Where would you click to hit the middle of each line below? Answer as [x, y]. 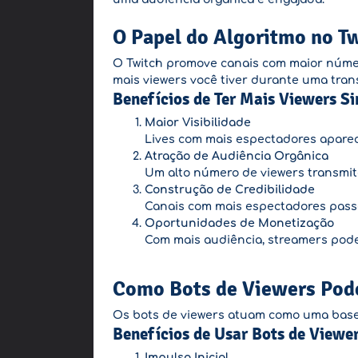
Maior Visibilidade [198, 123]
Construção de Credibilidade [230, 190]
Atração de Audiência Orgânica [237, 156]
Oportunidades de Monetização [239, 223]
